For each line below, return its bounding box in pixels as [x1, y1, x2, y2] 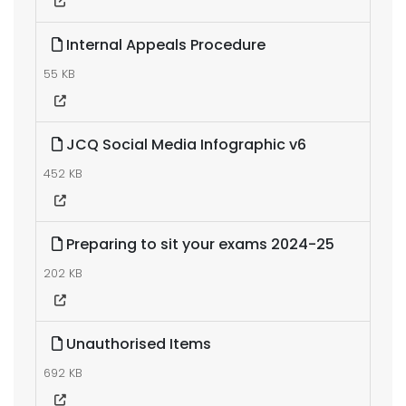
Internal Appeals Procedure [63, 34, 266, 55]
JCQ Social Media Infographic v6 [63, 134, 306, 155]
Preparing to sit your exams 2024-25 [63, 234, 334, 255]
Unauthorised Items [63, 333, 211, 354]
